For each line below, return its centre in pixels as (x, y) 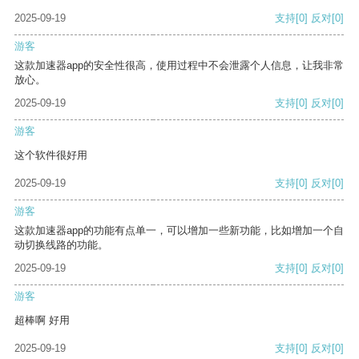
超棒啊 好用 (42, 321)
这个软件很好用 (51, 155)
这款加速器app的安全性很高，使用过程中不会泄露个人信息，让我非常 (179, 66)
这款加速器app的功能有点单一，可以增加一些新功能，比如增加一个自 (179, 231)
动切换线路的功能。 (61, 245)
